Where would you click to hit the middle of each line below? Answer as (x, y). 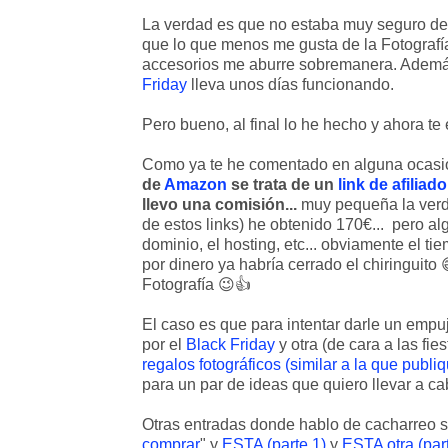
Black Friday (230, 344)
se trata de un (282, 184)
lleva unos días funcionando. (290, 84)
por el (164, 344)
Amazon (195, 184)
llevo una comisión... (219, 204)
